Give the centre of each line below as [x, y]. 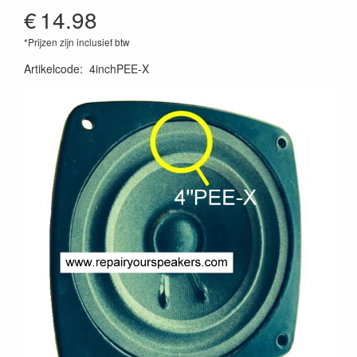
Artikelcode [52, 69]
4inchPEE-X [119, 69]
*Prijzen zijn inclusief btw [77, 42]
